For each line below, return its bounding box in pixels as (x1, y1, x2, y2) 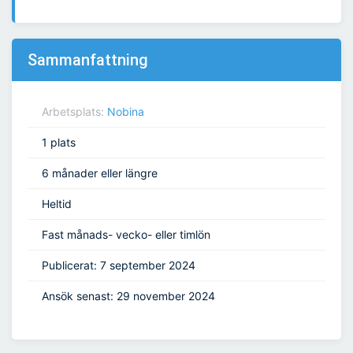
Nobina (107, 105, 144, 119)
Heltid (42, 197, 72, 211)
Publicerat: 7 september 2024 (42, 258, 195, 273)
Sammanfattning (28, 50, 148, 70)
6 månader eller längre (42, 166, 158, 180)
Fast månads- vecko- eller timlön (42, 228, 210, 242)
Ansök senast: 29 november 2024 (42, 289, 215, 303)
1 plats (42, 136, 76, 150)
